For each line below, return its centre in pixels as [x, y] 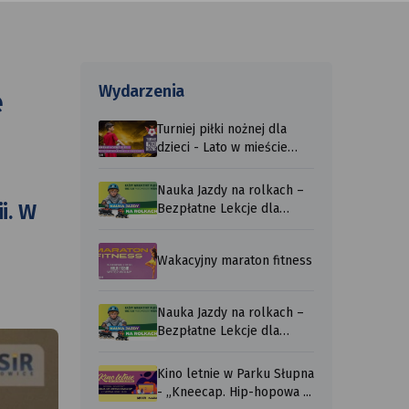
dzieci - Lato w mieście [222, 148]
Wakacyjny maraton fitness [235, 261]
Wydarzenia [142, 92]
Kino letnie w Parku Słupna [236, 374]
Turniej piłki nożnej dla [222, 130]
